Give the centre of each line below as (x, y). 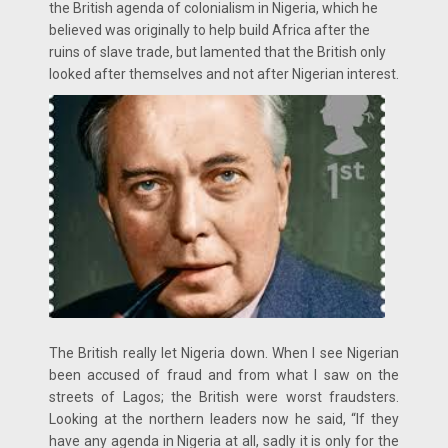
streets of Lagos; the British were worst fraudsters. (224, 397)
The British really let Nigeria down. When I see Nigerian (224, 353)
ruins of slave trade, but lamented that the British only (217, 51)
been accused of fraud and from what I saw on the (224, 375)
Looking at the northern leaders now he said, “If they (224, 419)
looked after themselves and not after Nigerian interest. (224, 73)
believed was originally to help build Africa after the (209, 29)
